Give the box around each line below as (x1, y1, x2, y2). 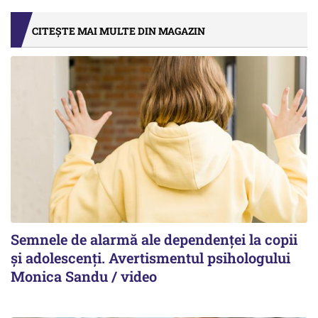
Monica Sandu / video (11, 267, 157, 286)
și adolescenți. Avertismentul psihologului (11, 248, 290, 268)
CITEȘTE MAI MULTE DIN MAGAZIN (32, 24, 205, 38)
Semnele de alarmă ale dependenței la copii (11, 230, 297, 249)
